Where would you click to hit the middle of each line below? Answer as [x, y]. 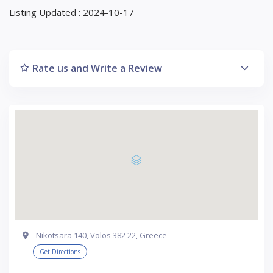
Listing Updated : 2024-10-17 [72, 12]
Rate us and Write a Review [97, 68]
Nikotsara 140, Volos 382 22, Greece [101, 235]
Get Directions [60, 251]
